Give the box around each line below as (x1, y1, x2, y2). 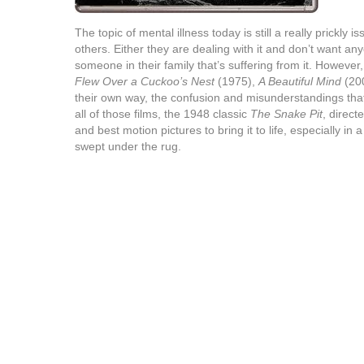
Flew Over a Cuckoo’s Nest (75, 75, 214, 88)
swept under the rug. (75, 140, 181, 153)
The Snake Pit (250, 107, 323, 120)
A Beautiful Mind (258, 75, 341, 88)
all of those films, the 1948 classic (75, 107, 250, 120)
